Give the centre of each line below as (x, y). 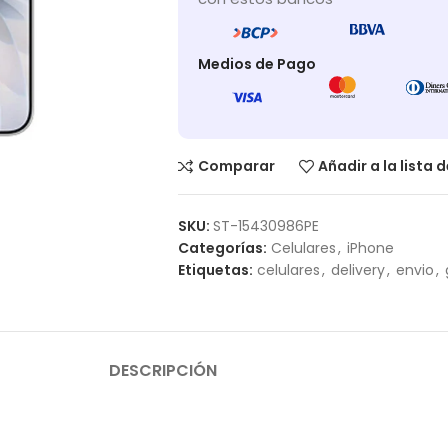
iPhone (370, 247)
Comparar (236, 166)
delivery (357, 269)
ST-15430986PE (265, 225)
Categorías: (222, 247)
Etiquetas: (215, 269)
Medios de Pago (256, 64)
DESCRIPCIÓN (163, 370)
